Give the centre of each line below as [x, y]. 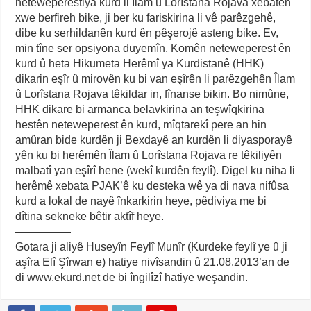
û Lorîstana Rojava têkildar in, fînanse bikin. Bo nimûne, [152, 94]
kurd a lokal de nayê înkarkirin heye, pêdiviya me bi [141, 201]
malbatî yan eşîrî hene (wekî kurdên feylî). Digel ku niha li [155, 170]
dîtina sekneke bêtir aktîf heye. [90, 216]
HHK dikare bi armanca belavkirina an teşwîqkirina [140, 109]
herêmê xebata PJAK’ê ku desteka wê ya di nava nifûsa [152, 185]
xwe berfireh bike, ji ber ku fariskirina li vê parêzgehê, [146, 17]
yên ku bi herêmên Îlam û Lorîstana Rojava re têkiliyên [149, 155]
